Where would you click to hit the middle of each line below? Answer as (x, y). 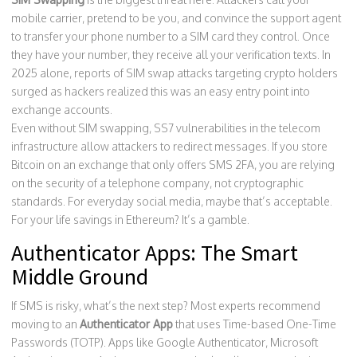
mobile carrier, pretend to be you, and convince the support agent (176, 18)
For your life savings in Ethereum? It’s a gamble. (130, 220)
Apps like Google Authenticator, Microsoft (212, 342)
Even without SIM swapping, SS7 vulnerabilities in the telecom (166, 128)
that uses (198, 324)
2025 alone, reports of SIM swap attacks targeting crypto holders (175, 73)
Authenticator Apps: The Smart (155, 253)
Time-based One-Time (280, 324)
